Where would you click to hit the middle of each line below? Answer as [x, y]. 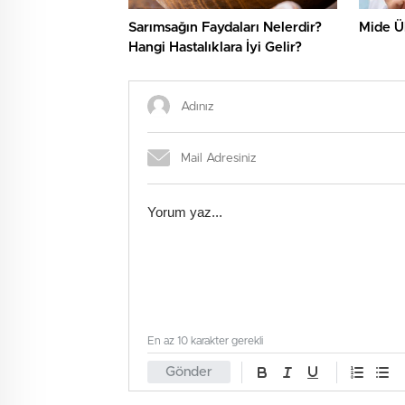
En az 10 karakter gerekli [205, 341]
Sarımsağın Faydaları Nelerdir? [225, 28]
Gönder [189, 372]
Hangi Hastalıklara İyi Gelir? [215, 48]
